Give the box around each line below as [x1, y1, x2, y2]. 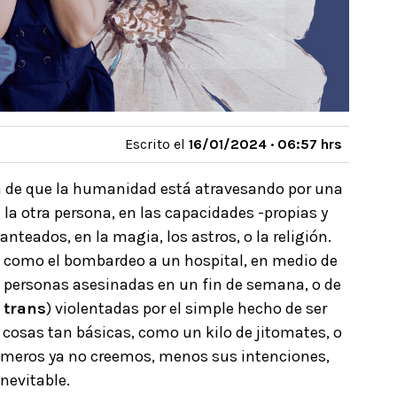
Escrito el [125, 135, 189, 152]
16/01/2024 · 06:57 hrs [189, 135, 342, 152]
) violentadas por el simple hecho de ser [46, 298, 327, 318]
